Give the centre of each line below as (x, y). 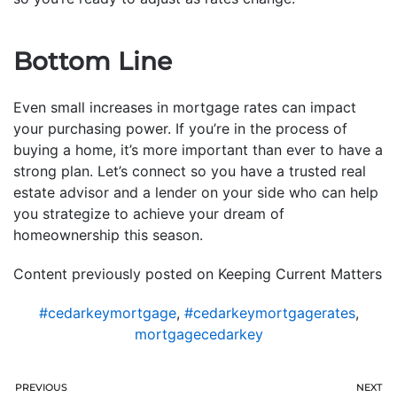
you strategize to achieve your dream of (149, 214)
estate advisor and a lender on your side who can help (196, 193)
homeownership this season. (108, 235)
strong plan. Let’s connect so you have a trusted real (190, 171)
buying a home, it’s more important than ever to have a (198, 150)
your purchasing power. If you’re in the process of (180, 129)
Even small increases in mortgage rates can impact (185, 108)
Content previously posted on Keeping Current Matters (198, 274)
